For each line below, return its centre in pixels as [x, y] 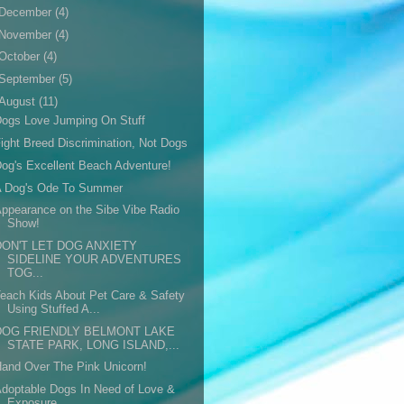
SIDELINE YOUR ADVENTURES [95, 259]
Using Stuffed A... [54, 308]
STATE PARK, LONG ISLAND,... [94, 344]
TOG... [26, 273]
